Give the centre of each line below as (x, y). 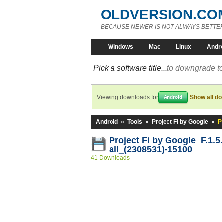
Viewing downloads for (127, 97)
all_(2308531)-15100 (151, 149)
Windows (121, 47)
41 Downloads (110, 158)
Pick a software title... (130, 68)
